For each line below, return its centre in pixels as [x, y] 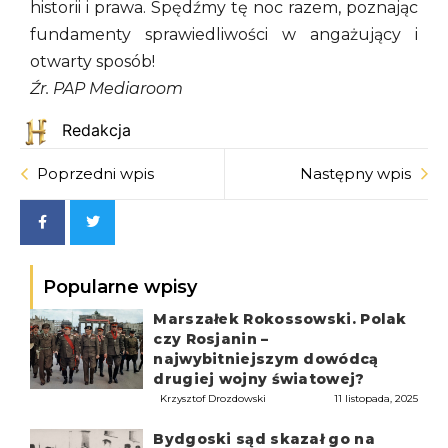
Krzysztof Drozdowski [213, 399]
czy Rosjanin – [211, 338]
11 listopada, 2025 [375, 399]
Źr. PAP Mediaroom [106, 89]
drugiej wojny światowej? [259, 378]
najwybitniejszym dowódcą [266, 358]
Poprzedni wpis [95, 174]
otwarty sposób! [92, 62]
